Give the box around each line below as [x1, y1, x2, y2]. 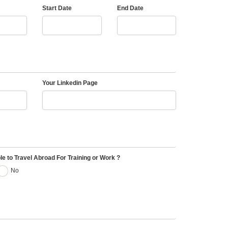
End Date [117, 5, 144, 12]
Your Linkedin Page [42, 79, 98, 87]
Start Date [42, 5, 72, 12]
